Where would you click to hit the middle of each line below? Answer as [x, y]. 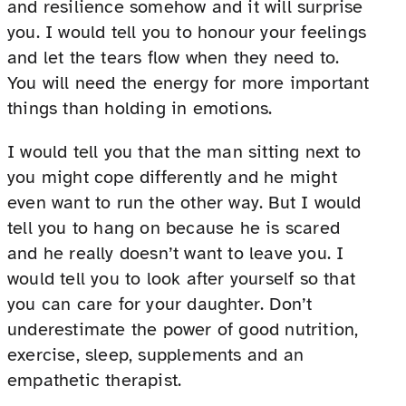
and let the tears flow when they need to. [174, 58]
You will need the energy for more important [188, 83]
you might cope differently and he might [172, 178]
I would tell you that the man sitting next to [184, 152]
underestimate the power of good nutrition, [183, 330]
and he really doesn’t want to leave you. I [176, 254]
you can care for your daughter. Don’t [160, 304]
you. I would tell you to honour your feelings [187, 33]
